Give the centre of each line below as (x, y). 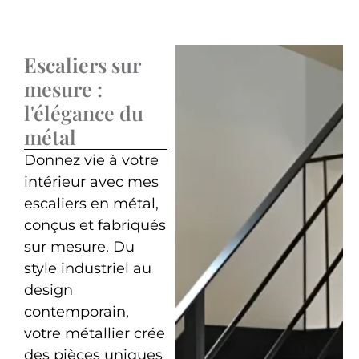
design (48, 290)
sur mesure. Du (79, 247)
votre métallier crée (94, 334)
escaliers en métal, (91, 204)
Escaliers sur (82, 65)
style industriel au (87, 269)
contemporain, (76, 312)
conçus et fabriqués (95, 226)
